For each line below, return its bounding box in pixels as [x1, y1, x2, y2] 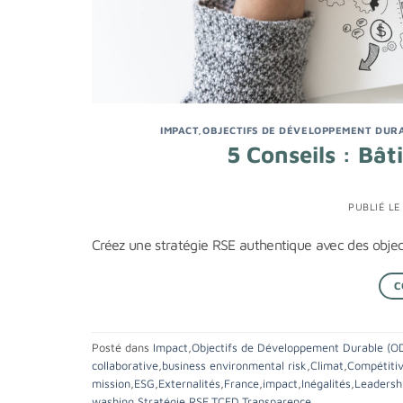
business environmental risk [162, 358, 307, 372]
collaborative [92, 358, 158, 372]
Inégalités [301, 376, 351, 390]
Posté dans [92, 340, 153, 354]
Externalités [158, 376, 220, 390]
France [224, 376, 259, 390]
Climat [310, 358, 344, 372]
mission [92, 376, 130, 390]
